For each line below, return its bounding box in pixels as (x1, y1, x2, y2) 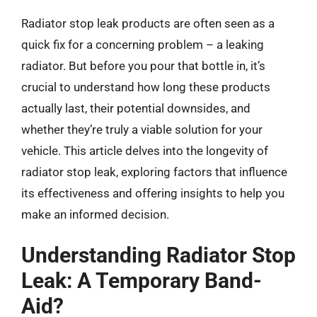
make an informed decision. (21, 207, 169, 221)
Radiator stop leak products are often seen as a (21, 16, 275, 30)
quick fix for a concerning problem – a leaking (21, 37, 264, 52)
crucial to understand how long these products (21, 79, 270, 94)
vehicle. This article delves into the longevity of (21, 143, 268, 158)
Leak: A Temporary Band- (21, 268, 262, 293)
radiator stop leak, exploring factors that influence (21, 164, 287, 179)
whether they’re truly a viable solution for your (21, 122, 263, 137)
